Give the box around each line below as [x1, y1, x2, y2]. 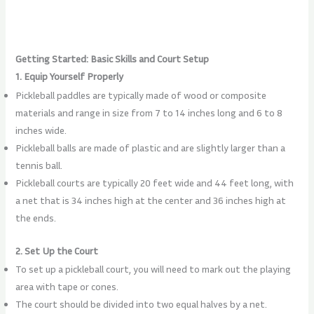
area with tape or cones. [15, 280, 119, 293]
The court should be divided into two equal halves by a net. [15, 298, 268, 310]
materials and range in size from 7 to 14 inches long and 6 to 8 [15, 106, 283, 118]
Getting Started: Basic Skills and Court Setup [15, 53, 210, 65]
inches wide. [15, 123, 67, 136]
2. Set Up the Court [15, 244, 99, 257]
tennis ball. [15, 158, 63, 171]
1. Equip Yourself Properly [15, 70, 124, 83]
